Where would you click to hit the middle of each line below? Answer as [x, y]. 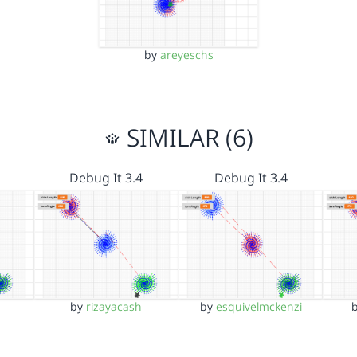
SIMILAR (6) [186, 137]
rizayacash [114, 306]
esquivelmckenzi [259, 306]
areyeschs [186, 54]
